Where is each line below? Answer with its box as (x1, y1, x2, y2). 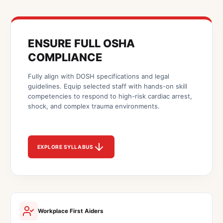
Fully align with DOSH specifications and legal (27, 72, 169, 80)
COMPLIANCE (27, 51, 103, 64)
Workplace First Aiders (38, 208, 104, 215)
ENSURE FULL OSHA (27, 37, 135, 50)
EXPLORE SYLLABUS (37, 143, 94, 150)
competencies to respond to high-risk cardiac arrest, (27, 92, 192, 100)
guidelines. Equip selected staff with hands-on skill (27, 82, 187, 90)
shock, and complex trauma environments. (27, 102, 160, 110)
